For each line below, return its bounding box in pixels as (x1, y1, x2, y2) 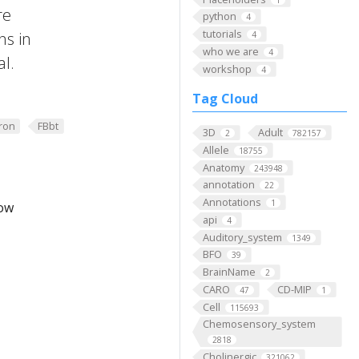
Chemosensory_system (202, 317, 316, 332)
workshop (202, 61, 252, 76)
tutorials (202, 26, 242, 42)
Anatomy (202, 159, 244, 175)
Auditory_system (202, 229, 282, 244)
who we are (202, 43, 259, 58)
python (202, 9, 236, 24)
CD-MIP (276, 281, 312, 296)
